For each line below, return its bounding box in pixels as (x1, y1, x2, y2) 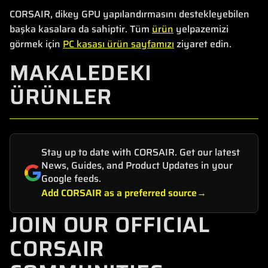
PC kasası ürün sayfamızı (63, 36, 174, 51)
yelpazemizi (173, 21, 229, 36)
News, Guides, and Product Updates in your (41, 157, 233, 173)
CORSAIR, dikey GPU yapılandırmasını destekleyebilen (10, 6, 249, 22)
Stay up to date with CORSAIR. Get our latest (41, 144, 240, 160)
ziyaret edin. (174, 36, 232, 51)
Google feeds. (41, 170, 101, 186)
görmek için (10, 36, 63, 51)
